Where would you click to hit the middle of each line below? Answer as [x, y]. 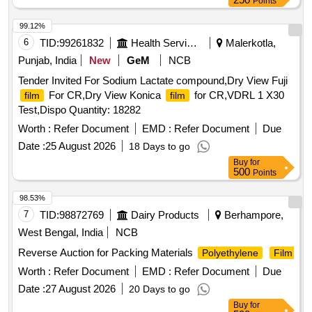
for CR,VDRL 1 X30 [238, 95]
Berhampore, [252, 215]
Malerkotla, [249, 43]
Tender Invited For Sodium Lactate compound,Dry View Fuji [153, 81]
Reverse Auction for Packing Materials [107, 253]
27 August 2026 [80, 289]
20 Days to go [159, 289]
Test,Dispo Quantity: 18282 [79, 110]
